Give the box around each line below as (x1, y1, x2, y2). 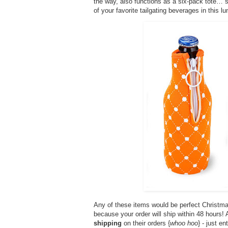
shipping (94, 219, 122, 227)
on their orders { (122, 219, 170, 227)
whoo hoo (170, 219, 198, 227)
